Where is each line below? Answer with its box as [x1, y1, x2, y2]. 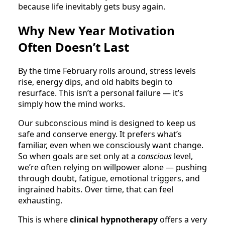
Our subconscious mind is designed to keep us [18, 118, 196, 129]
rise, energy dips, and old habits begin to [18, 76, 173, 88]
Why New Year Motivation [18, 22, 175, 39]
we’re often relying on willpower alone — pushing [18, 162, 207, 173]
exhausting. [18, 195, 62, 206]
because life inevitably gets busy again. [18, 1, 165, 13]
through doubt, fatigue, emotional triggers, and [18, 173, 200, 184]
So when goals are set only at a [18, 151, 138, 162]
